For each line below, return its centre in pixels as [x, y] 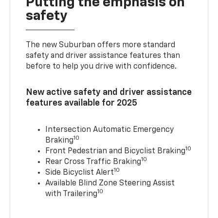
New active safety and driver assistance [109, 93]
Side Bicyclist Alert [80, 173]
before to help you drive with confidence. [101, 67]
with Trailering [72, 194]
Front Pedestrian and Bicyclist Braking [116, 152]
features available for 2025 [82, 103]
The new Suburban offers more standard [101, 45]
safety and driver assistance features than [103, 56]
